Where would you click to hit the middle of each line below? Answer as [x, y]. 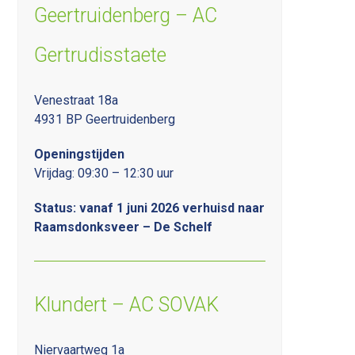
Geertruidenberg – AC [126, 15]
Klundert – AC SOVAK [127, 304]
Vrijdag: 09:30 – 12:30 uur [104, 173]
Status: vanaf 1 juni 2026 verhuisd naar [150, 208]
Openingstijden [80, 154]
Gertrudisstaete [101, 55]
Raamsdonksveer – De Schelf [124, 227]
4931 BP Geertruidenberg [105, 119]
